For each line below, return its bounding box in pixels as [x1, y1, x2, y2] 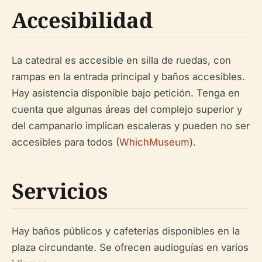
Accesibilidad [12, 6, 153, 35]
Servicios [12, 177, 108, 206]
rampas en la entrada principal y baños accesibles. [12, 71, 245, 83]
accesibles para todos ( [12, 136, 119, 149]
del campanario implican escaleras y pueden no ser [12, 120, 250, 132]
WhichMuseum [119, 136, 189, 149]
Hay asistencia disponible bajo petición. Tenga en [12, 87, 240, 99]
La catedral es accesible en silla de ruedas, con [12, 54, 231, 67]
